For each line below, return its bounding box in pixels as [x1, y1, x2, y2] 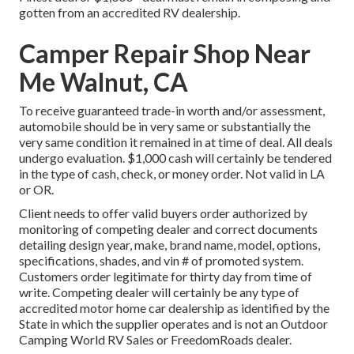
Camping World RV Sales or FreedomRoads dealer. [19, 332, 292, 348]
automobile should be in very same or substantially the [19, 119, 311, 134]
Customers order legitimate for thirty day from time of [19, 269, 312, 284]
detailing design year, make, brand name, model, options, [19, 237, 320, 253]
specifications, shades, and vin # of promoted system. [19, 253, 303, 269]
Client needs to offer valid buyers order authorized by [19, 205, 307, 221]
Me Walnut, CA [19, 66, 188, 98]
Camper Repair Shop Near [19, 38, 311, 70]
